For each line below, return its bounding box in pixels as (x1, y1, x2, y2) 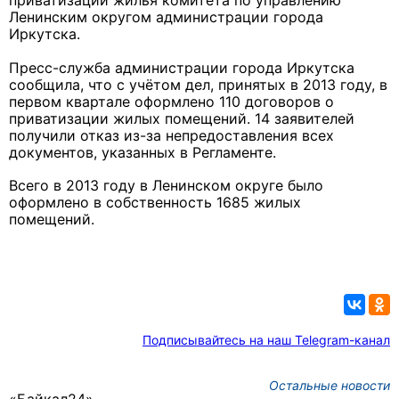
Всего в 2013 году (9, 176, 140, 195)
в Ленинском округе (140, 176, 288, 195)
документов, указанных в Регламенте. (9, 143, 276, 162)
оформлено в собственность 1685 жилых (9, 193, 301, 212)
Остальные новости (269, 378, 390, 394)
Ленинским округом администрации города (9, 8, 323, 27)
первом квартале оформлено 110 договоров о (9, 93, 334, 111)
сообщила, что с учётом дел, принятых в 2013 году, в (9, 76, 387, 94)
